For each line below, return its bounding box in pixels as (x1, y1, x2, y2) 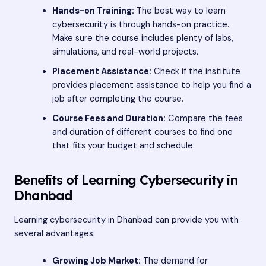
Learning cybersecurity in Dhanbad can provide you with (14, 214, 239, 226)
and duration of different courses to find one (52, 126, 233, 138)
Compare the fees (165, 113, 243, 125)
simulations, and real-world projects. (52, 46, 198, 58)
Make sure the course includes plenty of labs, (52, 33, 233, 45)
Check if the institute (151, 66, 240, 78)
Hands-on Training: (52, 5, 134, 17)
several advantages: (14, 227, 95, 239)
